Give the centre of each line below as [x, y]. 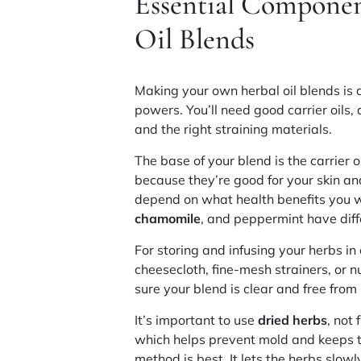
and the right [175, 129]
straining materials [272, 129]
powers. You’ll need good [212, 109]
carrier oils [320, 109]
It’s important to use [197, 320]
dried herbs [293, 320]
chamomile [168, 218]
